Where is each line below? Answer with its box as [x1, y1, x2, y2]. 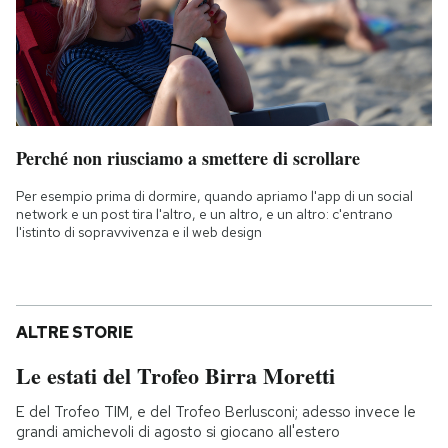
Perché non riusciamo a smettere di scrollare [16, 145, 360, 172]
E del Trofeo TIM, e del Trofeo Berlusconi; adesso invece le [16, 402, 416, 423]
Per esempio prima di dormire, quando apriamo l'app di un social [16, 187, 413, 206]
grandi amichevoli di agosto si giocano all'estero [16, 422, 340, 443]
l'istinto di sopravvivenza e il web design [16, 223, 262, 242]
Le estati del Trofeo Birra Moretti [16, 359, 335, 393]
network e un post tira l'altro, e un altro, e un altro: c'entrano [16, 205, 393, 224]
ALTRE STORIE [16, 322, 133, 344]
